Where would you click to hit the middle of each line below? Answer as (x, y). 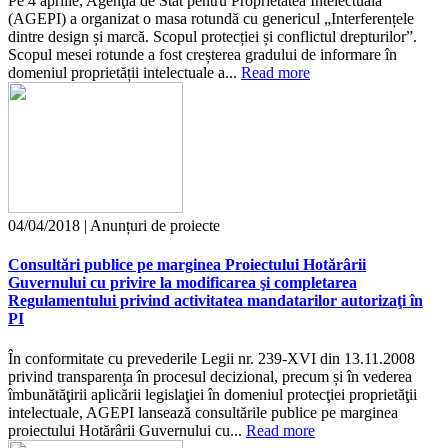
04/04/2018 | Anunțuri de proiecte (114, 226)
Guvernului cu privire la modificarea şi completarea (182, 283)
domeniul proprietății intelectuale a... (124, 73)
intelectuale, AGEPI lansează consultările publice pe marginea (203, 412)
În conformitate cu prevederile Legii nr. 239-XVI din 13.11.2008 (211, 358)
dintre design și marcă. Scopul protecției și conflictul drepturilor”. (212, 37)
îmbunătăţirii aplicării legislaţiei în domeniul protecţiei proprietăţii (212, 394)
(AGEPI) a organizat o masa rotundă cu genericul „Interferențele (211, 19)
